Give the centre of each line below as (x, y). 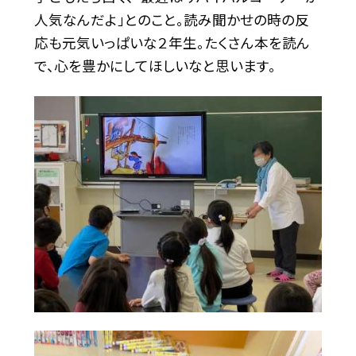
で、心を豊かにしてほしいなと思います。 (155, 66)
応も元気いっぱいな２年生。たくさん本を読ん (172, 43)
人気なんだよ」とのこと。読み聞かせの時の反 (171, 20)
